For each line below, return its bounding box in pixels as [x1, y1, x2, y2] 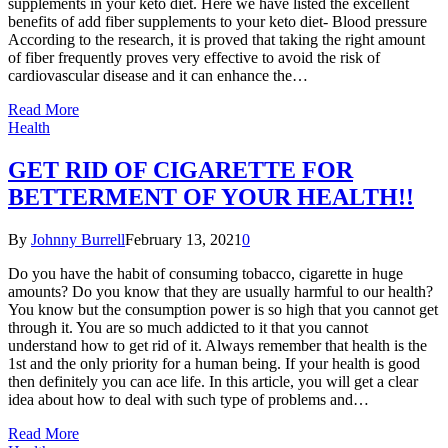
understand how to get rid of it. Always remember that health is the [8, 336, 427, 354]
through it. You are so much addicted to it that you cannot [8, 318, 368, 336]
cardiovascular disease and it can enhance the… [8, 66, 308, 84]
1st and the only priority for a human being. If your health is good [8, 354, 420, 372]
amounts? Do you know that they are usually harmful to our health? [8, 282, 433, 300]
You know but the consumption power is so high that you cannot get [8, 300, 438, 318]
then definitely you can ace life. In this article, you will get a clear [8, 372, 418, 390]
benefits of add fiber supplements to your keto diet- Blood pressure [8, 12, 427, 30]
